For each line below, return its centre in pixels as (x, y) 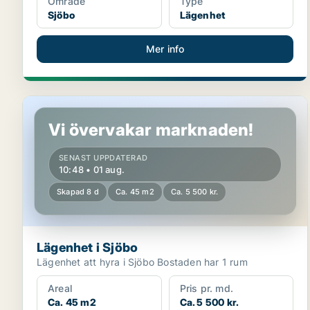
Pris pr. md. (207, 288)
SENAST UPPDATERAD (103, 158)
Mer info (165, 49)
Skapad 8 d (78, 192)
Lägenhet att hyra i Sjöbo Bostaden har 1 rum (202, 262)
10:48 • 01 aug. (92, 170)
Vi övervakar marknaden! (151, 130)
